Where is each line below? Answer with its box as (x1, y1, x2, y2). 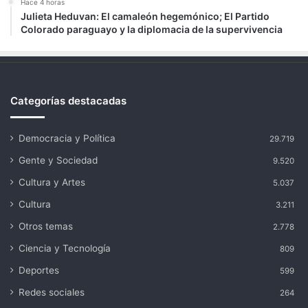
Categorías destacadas (10, 94, 126, 108)
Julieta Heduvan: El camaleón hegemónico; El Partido (21, 10, 269, 23)
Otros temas (19, 221, 73, 232)
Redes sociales (19, 287, 85, 298)
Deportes (19, 265, 59, 276)
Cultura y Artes (19, 177, 85, 188)
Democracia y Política (19, 133, 115, 144)
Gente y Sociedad (19, 155, 98, 166)
